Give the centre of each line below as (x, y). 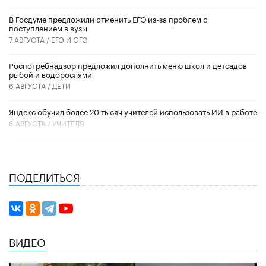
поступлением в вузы (48, 27)
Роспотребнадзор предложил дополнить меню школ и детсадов (128, 64)
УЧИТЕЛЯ (68, 122)
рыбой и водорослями (50, 73)
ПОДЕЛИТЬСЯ (44, 175)
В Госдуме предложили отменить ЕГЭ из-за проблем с (108, 18)
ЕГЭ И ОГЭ (69, 39)
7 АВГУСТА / (30, 39)
